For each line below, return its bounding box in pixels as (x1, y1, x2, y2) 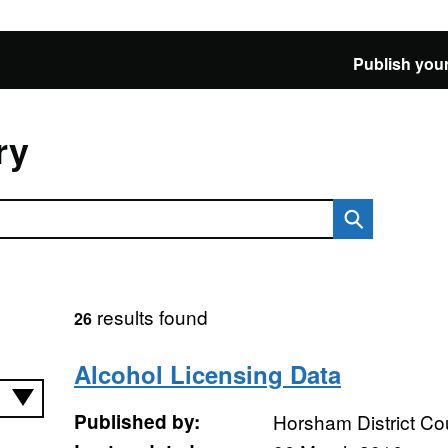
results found (91, 303, 208, 330)
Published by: (73, 408, 200, 435)
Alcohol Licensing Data (73, 357, 341, 391)
